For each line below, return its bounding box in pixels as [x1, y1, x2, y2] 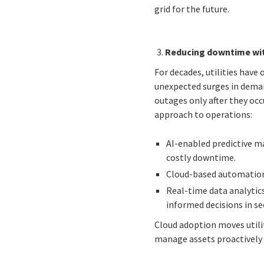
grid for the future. [154, 3, 230, 15]
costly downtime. [166, 151, 236, 164]
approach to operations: [154, 108, 253, 121]
